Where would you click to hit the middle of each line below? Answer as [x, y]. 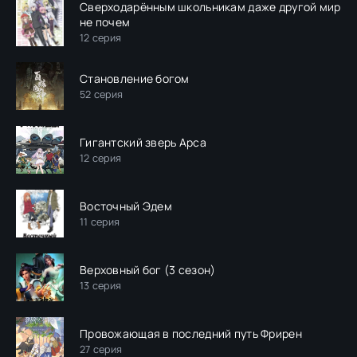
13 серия [101, 285]
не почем [105, 22]
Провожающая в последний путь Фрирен [191, 333]
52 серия [102, 94]
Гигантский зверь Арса [143, 142]
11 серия [100, 222]
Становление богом [135, 78]
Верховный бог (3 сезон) [148, 269]
